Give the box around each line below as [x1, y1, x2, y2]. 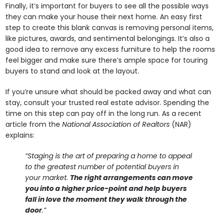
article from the [5, 119, 63, 130]
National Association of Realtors [62, 119, 170, 130]
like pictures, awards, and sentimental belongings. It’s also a [5, 34, 210, 44]
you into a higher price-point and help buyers [25, 184, 187, 194]
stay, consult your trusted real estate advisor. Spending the [5, 98, 210, 108]
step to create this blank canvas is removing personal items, [5, 23, 214, 33]
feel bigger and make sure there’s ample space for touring [5, 55, 208, 66]
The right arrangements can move [70, 173, 193, 183]
